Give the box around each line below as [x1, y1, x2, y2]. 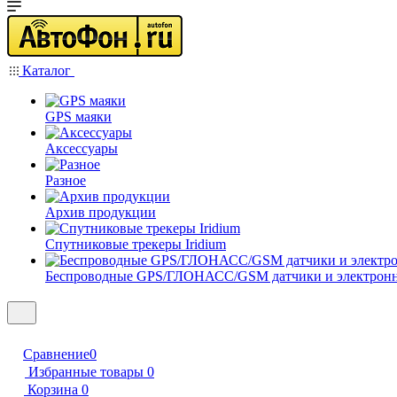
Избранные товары [28, 364, 144, 379]
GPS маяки [45, 109, 112, 124]
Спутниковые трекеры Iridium [45, 237, 226, 252]
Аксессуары [45, 141, 118, 156]
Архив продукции [45, 205, 156, 220]
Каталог [19, 63, 74, 78]
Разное [45, 173, 86, 188]
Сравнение [23, 346, 90, 362]
